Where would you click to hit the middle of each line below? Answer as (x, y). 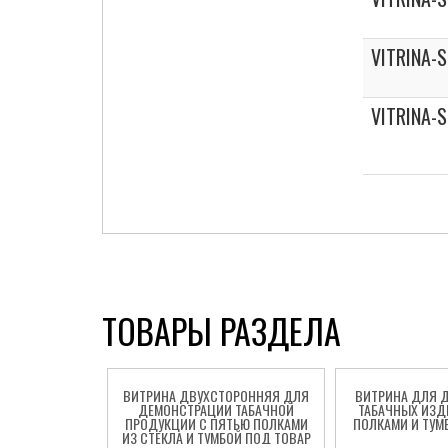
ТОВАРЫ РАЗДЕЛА (221, 330)
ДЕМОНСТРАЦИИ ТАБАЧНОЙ (216, 409)
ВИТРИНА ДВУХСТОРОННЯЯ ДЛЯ (216, 395)
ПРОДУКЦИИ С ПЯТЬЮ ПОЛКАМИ (216, 423)
